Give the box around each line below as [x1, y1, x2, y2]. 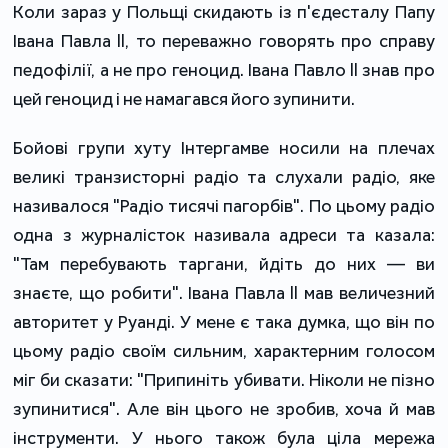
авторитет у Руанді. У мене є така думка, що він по [13, 311, 435, 334]
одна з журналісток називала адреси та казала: [13, 224, 435, 247]
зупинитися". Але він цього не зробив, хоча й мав [13, 398, 435, 421]
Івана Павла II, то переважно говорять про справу [13, 30, 435, 53]
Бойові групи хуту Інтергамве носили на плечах [13, 137, 435, 160]
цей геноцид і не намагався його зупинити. [13, 88, 356, 111]
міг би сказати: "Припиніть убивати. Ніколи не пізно [13, 369, 435, 392]
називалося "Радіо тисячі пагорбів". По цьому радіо [13, 195, 435, 218]
